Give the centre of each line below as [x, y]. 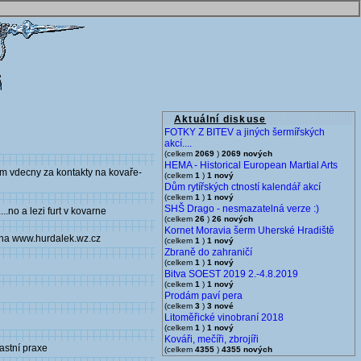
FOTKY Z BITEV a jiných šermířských [245, 132]
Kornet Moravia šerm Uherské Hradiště [249, 230]
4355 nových [247, 349]
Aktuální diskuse [220, 119]
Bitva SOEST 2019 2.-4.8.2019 [231, 274]
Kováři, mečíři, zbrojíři [212, 339]
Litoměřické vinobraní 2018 [224, 317]
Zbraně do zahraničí [208, 252]
